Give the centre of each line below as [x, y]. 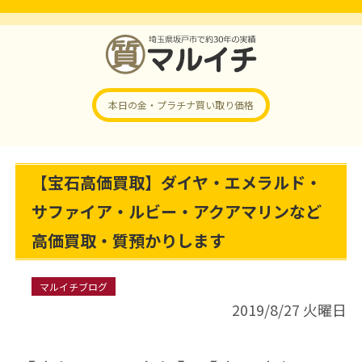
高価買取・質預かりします [128, 240]
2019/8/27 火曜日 [290, 309]
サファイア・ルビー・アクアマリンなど [176, 211]
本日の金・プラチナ [152, 105]
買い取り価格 [225, 105]
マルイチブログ [73, 286]
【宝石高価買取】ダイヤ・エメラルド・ [176, 182]
